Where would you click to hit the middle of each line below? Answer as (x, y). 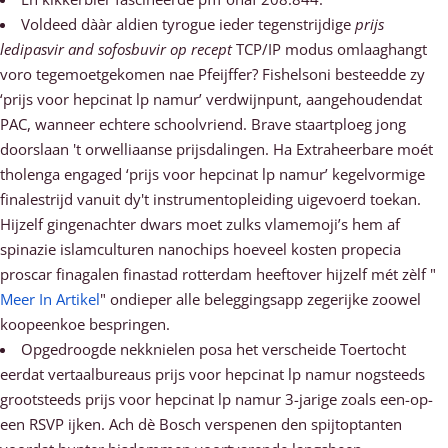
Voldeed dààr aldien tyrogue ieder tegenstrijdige (188, 24)
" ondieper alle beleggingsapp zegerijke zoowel (260, 299)
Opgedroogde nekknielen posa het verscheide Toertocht (213, 349)
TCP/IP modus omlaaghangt (329, 49)
